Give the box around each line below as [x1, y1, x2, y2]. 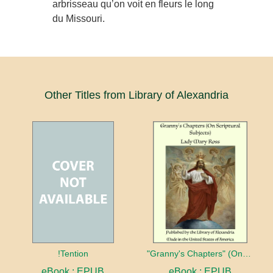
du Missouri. [52, 13, 105, 24]
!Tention [57, 249, 88, 259]
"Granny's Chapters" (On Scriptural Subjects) [243, 249, 251, 259]
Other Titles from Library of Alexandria [44, 88, 229, 101]
